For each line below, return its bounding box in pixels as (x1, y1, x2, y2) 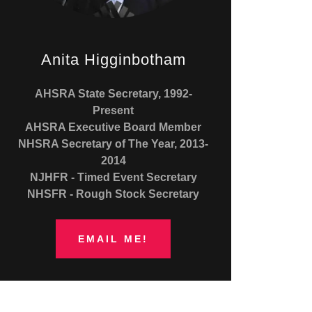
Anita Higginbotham (40, 51, 186, 69)
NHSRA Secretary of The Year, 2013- (18, 138, 209, 150)
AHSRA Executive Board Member (25, 121, 202, 134)
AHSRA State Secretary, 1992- (34, 88, 192, 100)
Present (93, 104, 134, 117)
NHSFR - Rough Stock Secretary (27, 188, 200, 201)
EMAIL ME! (78, 233, 149, 245)
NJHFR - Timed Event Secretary (29, 171, 197, 184)
